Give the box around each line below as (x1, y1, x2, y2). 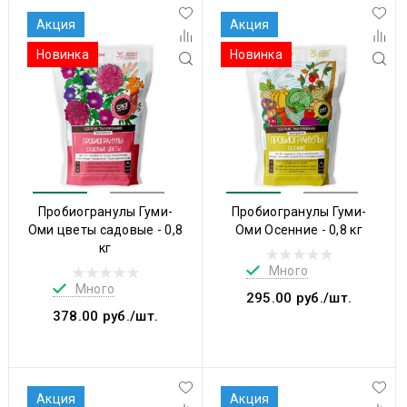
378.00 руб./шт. (52, 307, 159, 324)
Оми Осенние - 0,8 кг (235, 222, 362, 237)
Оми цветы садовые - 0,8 (27, 222, 184, 237)
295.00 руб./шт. (245, 289, 352, 306)
